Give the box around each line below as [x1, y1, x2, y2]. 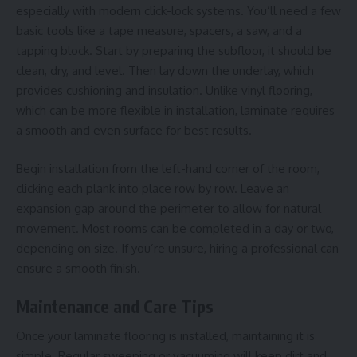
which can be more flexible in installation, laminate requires [16, 103, 335, 119]
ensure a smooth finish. [16, 260, 140, 276]
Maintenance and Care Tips [16, 296, 214, 318]
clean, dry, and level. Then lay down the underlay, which [16, 63, 314, 79]
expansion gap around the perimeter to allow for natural [16, 200, 321, 216]
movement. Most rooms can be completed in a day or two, [16, 220, 334, 236]
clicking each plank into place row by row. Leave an [16, 180, 289, 196]
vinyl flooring [241, 83, 310, 99]
